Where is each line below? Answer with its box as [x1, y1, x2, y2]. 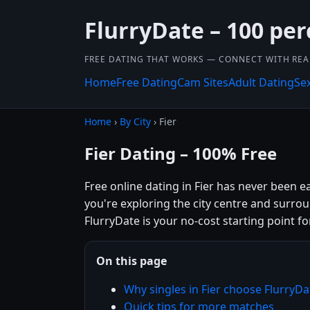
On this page [96, 253, 167, 268]
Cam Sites [177, 75, 228, 90]
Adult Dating [228, 75, 294, 90]
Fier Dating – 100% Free [84, 141, 277, 165]
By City [120, 115, 151, 128]
